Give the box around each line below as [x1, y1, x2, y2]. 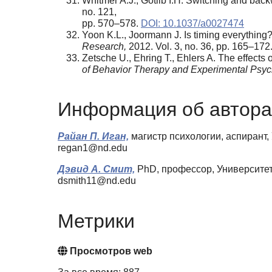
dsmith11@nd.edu [58, 175, 136, 186]
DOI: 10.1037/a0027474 [141, 18, 244, 29]
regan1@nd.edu [58, 143, 127, 154]
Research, [82, 41, 126, 52]
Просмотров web [67, 245, 152, 256]
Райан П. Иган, [58, 131, 129, 142]
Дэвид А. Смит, [58, 164, 135, 175]
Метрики [58, 209, 135, 232]
